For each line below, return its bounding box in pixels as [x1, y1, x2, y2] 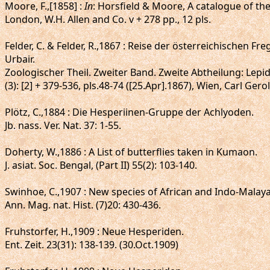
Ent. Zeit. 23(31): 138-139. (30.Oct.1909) [5, 238, 178, 251]
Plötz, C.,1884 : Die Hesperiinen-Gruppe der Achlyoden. [5, 105, 254, 119]
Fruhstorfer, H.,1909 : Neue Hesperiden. [5, 225, 184, 238]
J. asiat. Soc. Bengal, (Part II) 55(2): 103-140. [5, 159, 197, 172]
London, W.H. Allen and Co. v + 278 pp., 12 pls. [5, 13, 211, 26]
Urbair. [5, 52, 35, 66]
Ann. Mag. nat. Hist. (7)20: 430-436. [5, 198, 161, 212]
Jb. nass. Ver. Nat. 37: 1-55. [5, 119, 121, 132]
